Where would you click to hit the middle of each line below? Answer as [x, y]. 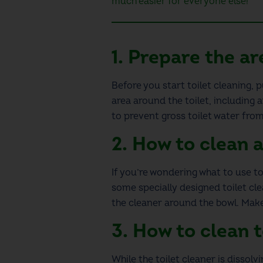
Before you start [149, 85]
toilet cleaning [219, 85]
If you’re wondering [155, 172]
